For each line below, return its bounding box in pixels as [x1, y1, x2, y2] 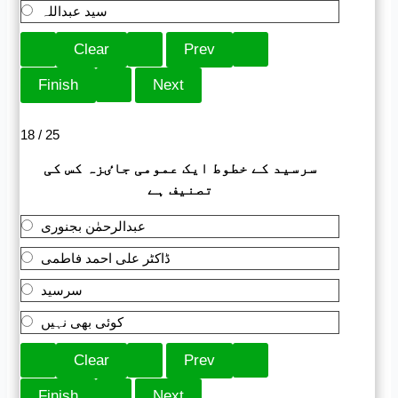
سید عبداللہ [41, 4, 108, 20]
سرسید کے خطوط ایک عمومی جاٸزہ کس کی [43, 161, 317, 177]
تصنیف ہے [147, 182, 213, 198]
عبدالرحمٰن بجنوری [41, 219, 147, 235]
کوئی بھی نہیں [41, 314, 124, 330]
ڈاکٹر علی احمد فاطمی [41, 251, 171, 267]
